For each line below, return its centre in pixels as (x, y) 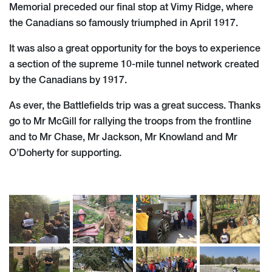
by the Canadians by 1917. (68, 80)
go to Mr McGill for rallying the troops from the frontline (130, 122)
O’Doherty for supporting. (65, 153)
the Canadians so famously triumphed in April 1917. (124, 23)
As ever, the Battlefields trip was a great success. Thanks (135, 106)
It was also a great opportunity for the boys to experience (135, 49)
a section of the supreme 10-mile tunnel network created (134, 65)
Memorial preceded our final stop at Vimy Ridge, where (131, 8)
